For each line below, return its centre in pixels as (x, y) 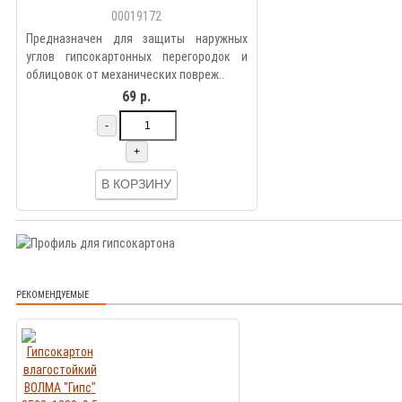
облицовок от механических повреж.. (125, 74)
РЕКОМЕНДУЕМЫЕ (52, 295)
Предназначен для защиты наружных (137, 38)
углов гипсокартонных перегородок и (137, 56)
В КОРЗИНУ (136, 184)
